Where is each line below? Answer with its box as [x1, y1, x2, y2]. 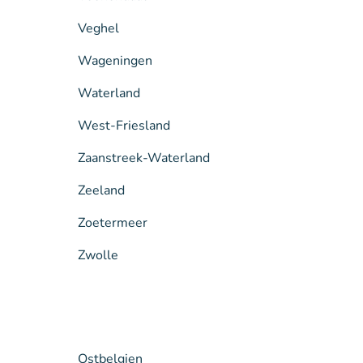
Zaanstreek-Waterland [78, 148, 210, 167]
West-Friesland [78, 116, 170, 135]
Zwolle [78, 246, 118, 264]
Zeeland [78, 181, 125, 199]
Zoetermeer [78, 213, 147, 232]
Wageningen [78, 51, 152, 70]
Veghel [78, 19, 119, 37]
